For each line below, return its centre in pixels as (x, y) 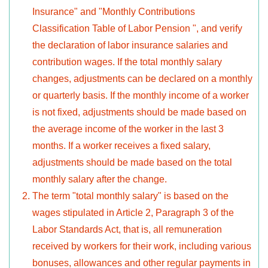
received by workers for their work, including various (142, 246)
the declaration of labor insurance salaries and (130, 45)
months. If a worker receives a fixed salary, (121, 146)
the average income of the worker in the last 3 (128, 129)
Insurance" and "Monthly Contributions (114, 12)
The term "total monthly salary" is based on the (130, 196)
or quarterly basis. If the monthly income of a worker (141, 96)
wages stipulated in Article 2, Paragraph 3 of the (133, 213)
